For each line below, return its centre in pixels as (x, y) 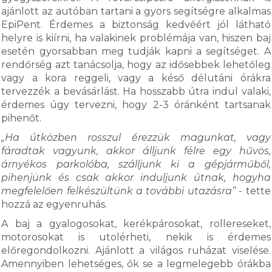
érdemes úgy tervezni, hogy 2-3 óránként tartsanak (136, 105)
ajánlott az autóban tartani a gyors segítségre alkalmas (136, 11)
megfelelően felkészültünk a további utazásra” (118, 191)
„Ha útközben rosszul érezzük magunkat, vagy (136, 138)
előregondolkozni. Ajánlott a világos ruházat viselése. (136, 250)
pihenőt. (23, 118)
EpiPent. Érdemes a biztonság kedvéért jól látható (136, 25)
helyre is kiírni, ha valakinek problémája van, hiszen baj (136, 38)
